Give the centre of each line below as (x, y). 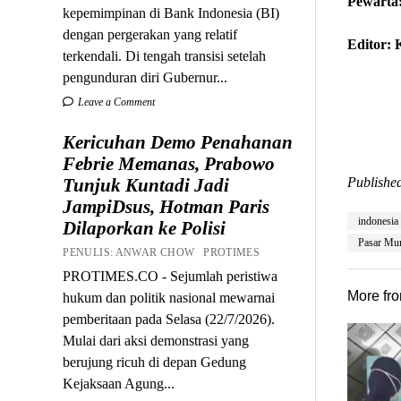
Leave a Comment (115, 102)
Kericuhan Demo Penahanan (178, 142)
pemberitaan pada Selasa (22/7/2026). (169, 319)
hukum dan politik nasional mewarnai (169, 297)
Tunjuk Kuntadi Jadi (146, 185)
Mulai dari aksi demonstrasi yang (156, 340)
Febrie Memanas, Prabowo (169, 163)
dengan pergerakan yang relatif (150, 34)
